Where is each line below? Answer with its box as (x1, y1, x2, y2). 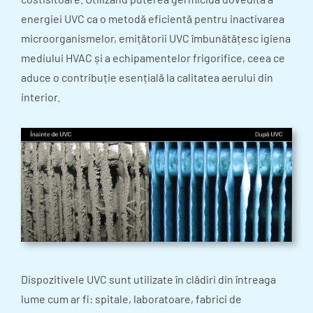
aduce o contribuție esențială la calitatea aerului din (21, 70, 273, 84)
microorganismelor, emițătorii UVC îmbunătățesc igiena (21, 31, 291, 45)
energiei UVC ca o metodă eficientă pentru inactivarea (21, 11, 284, 25)
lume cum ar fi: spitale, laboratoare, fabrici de (21, 292, 242, 306)
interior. (21, 89, 60, 103)
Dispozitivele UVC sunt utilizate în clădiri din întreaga (21, 272, 276, 286)
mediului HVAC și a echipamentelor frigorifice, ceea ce (21, 50, 285, 64)
